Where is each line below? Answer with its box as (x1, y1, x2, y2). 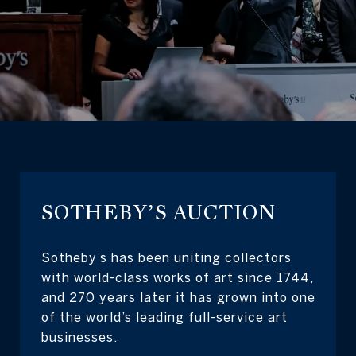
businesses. (41, 329, 118, 344)
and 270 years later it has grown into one (41, 289, 315, 304)
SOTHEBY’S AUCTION (41, 199, 276, 225)
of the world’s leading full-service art (41, 309, 288, 324)
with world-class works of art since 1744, (41, 269, 314, 284)
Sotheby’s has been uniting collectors (41, 250, 292, 265)
